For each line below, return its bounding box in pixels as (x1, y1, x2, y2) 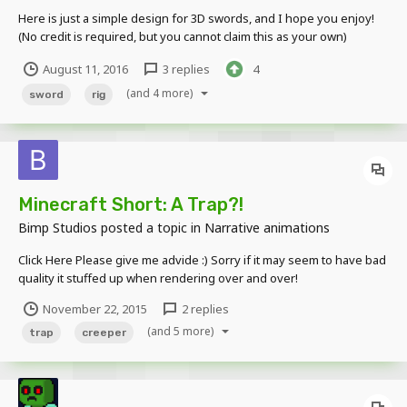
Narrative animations (204, 219, 330, 236)
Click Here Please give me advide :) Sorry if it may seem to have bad (18, 252, 386, 268)
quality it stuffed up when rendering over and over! (18, 270, 298, 286)
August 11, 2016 (43, 60, 128, 77)
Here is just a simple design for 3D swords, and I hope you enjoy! (18, 9, 374, 26)
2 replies (179, 301, 229, 318)
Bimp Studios (18, 219, 97, 236)
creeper (82, 326, 126, 340)
